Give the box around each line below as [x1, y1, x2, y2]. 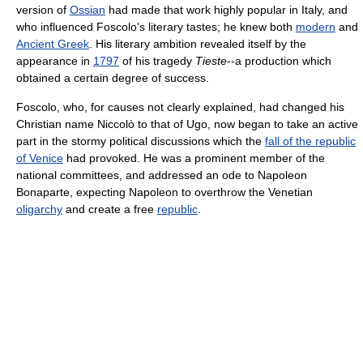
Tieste [195, 54, 227, 68]
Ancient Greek [16, 37, 89, 51]
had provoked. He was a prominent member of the [63, 152, 325, 165]
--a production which [227, 54, 331, 68]
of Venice [16, 152, 63, 165]
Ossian [70, 3, 105, 17]
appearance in [16, 54, 93, 68]
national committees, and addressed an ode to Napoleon [16, 169, 307, 182]
